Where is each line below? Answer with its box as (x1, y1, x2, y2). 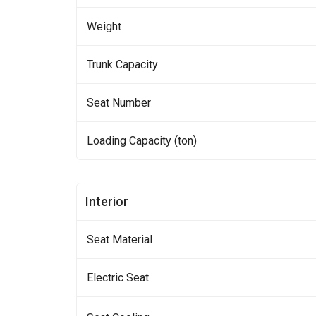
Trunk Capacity (86, 58, 158, 71)
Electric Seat (86, 271, 149, 284)
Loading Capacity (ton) (86, 134, 197, 147)
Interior (85, 194, 128, 209)
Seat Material (86, 233, 152, 246)
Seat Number (86, 96, 151, 109)
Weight (86, 20, 121, 33)
